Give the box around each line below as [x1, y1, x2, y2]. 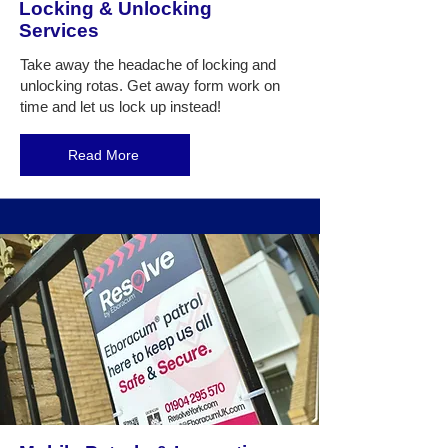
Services [19, 20, 104, 41]
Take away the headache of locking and [20, 56, 276, 73]
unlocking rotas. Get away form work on [20, 77, 280, 94]
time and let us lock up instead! [20, 98, 221, 115]
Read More [67, 147, 139, 163]
